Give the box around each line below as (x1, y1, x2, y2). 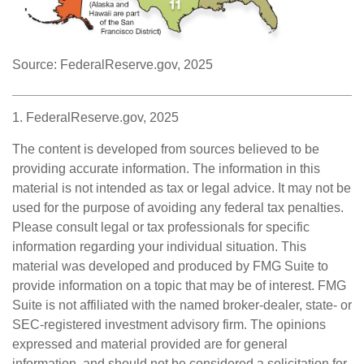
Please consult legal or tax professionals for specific (12, 220, 310, 235)
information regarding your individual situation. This (12, 240, 306, 254)
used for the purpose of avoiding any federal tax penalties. (12, 201, 344, 215)
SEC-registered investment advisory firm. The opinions (12, 318, 326, 332)
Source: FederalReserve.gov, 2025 (12, 58, 213, 72)
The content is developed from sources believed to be (12, 142, 319, 157)
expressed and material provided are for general (12, 337, 288, 352)
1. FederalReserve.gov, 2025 (12, 110, 179, 125)
